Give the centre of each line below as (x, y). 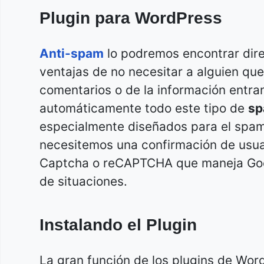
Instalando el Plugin (118, 225)
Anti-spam (72, 54)
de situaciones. (83, 181)
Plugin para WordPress (131, 18)
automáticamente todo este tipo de (144, 108)
